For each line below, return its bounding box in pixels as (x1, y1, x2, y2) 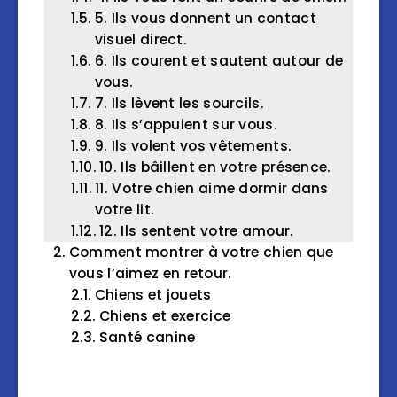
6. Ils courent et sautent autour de (94, 51, 344, 71)
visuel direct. (94, 30, 188, 50)
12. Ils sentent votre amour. (99, 222, 294, 241)
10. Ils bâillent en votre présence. (99, 158, 331, 177)
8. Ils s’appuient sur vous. (94, 115, 277, 135)
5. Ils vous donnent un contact (94, 9, 316, 28)
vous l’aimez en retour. (68, 264, 232, 284)
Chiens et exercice (98, 307, 231, 326)
